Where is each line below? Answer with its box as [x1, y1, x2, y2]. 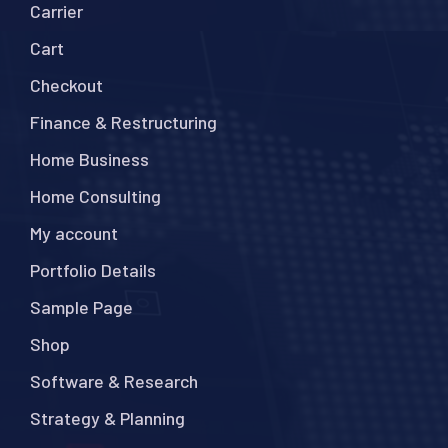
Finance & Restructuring [30, 110, 217, 133]
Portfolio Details [30, 258, 156, 281]
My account [30, 221, 118, 244]
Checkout [30, 73, 103, 96]
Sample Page [30, 295, 133, 318]
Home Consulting [30, 184, 161, 207]
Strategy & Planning [30, 406, 185, 429]
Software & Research [30, 369, 198, 392]
